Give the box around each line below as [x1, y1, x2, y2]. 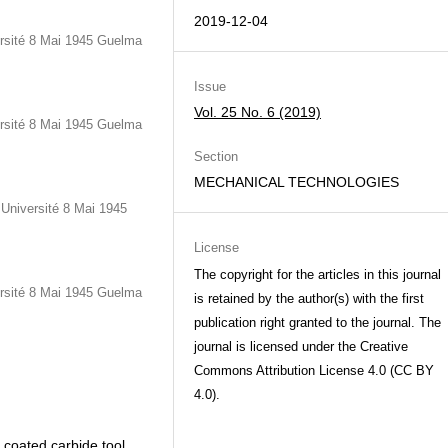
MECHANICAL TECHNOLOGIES [194, 174, 399, 190]
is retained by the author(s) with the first [194, 291, 424, 306]
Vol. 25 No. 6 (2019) [194, 104, 321, 120]
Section [194, 149, 238, 164]
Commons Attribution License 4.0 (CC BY [194, 363, 434, 378]
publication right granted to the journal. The [194, 315, 441, 330]
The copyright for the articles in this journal [194, 267, 441, 282]
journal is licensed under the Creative [194, 339, 408, 354]
